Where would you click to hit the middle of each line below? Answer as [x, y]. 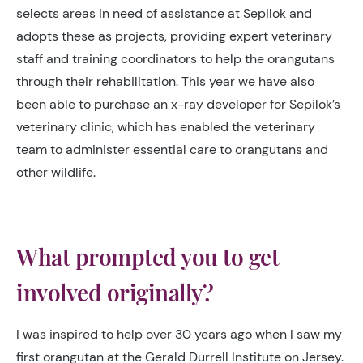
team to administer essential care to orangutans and [172, 149]
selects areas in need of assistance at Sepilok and [164, 13]
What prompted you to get [147, 256]
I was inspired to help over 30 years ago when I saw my [179, 334]
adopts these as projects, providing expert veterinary [174, 36]
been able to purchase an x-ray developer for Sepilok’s [178, 104]
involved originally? [115, 292]
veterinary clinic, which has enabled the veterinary [166, 126]
